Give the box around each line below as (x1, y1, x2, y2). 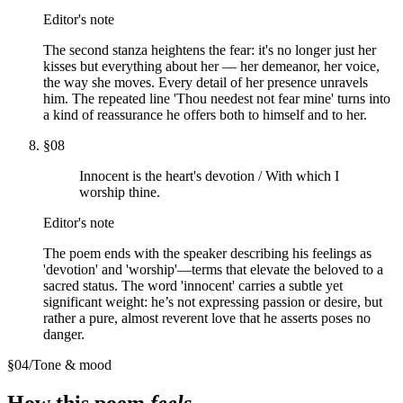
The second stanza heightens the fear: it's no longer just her (43, 41, 376, 58)
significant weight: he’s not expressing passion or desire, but (43, 293, 382, 309)
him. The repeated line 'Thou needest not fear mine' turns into (43, 90, 390, 106)
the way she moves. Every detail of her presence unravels (43, 74, 368, 90)
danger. (43, 326, 85, 342)
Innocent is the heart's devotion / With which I (79, 167, 339, 184)
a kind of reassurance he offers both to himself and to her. (43, 106, 367, 122)
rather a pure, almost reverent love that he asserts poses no (43, 309, 371, 326)
